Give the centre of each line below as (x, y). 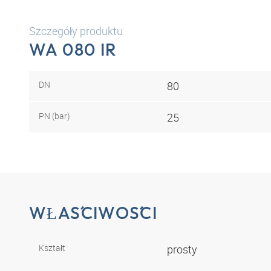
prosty (183, 250)
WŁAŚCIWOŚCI (93, 213)
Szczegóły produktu (76, 31)
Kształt (52, 248)
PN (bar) (54, 116)
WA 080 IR (73, 49)
